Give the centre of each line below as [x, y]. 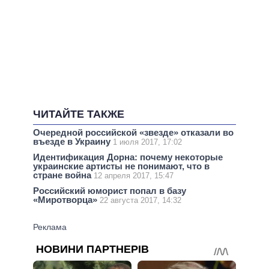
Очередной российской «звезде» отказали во [133, 132]
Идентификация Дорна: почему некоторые [128, 157]
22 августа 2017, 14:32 [141, 201]
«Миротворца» [66, 200]
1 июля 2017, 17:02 [147, 142]
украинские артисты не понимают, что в [121, 166]
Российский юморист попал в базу [110, 191]
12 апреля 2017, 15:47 [134, 176]
